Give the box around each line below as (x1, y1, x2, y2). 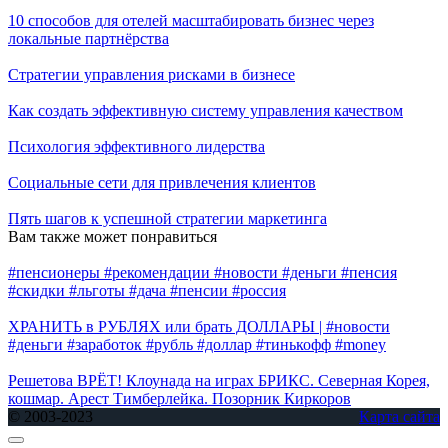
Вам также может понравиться (8, 228, 217, 246)
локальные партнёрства (8, 30, 169, 48)
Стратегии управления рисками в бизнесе (8, 66, 295, 84)
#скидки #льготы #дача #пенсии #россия (8, 282, 286, 300)
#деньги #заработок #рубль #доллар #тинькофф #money (8, 336, 386, 354)
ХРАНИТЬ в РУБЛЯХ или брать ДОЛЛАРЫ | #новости (8, 318, 390, 336)
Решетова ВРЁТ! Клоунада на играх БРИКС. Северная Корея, (8, 372, 430, 390)
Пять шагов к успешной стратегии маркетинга (8, 210, 327, 228)
